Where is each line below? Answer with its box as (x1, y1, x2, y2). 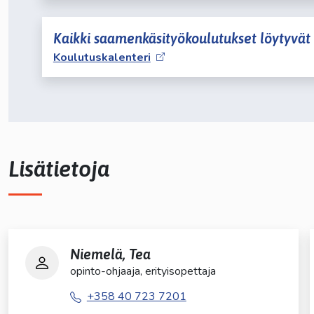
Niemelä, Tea (69, 245, 151, 262)
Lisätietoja (8, 155, 109, 182)
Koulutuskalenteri (53, 49, 151, 65)
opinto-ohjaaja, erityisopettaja (69, 263, 216, 279)
